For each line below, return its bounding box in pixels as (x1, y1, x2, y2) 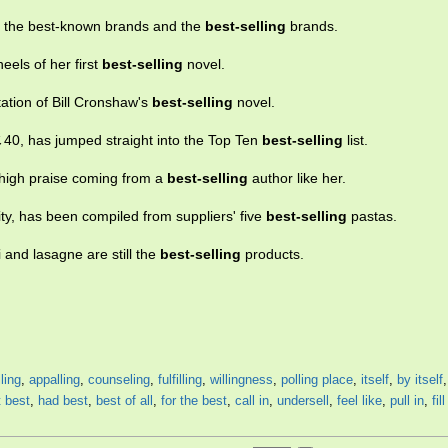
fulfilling (158, 372, 202, 387)
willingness (210, 372, 273, 387)
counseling (88, 372, 150, 387)
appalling (29, 372, 80, 387)
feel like (337, 393, 382, 408)
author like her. (248, 170, 346, 186)
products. (241, 246, 304, 262)
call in (235, 393, 269, 408)
